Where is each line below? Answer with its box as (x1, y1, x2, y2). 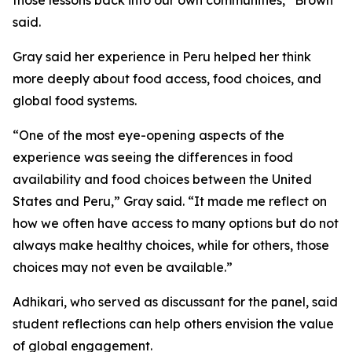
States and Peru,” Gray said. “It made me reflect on (13, 193, 327, 209)
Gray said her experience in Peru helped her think (13, 49, 311, 64)
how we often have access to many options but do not (13, 215, 339, 231)
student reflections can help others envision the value (13, 316, 334, 332)
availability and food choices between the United (13, 171, 312, 187)
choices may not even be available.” (13, 259, 233, 275)
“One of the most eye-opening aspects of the (13, 127, 284, 143)
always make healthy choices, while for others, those (13, 237, 329, 253)
